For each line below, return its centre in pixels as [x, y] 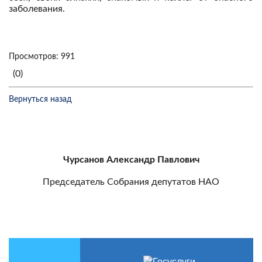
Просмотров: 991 [42, 57]
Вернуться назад [40, 99]
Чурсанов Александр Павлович [131, 160]
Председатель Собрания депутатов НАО [131, 182]
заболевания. [37, 9]
